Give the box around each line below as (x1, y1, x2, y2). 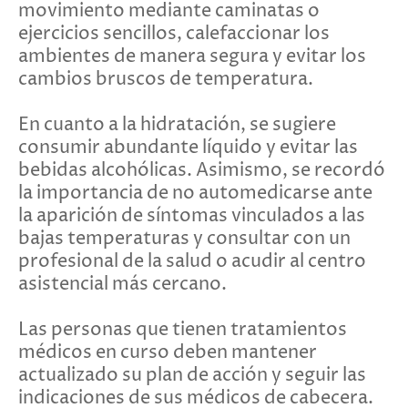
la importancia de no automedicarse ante (18, 180, 372, 206)
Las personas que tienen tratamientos (18, 317, 347, 342)
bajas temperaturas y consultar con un (18, 226, 351, 251)
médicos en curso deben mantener (18, 340, 317, 365)
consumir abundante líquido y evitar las (18, 135, 358, 160)
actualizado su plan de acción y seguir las (18, 362, 366, 388)
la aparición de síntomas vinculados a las (18, 203, 365, 229)
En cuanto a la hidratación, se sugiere (18, 112, 336, 138)
